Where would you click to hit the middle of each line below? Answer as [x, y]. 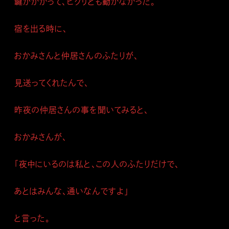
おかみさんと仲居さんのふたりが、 [76, 56]
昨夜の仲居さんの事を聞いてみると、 [82, 110]
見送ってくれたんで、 [52, 83]
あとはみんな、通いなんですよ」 [72, 191]
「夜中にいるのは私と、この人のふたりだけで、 [97, 164]
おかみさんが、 [41, 137]
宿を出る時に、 [41, 29]
